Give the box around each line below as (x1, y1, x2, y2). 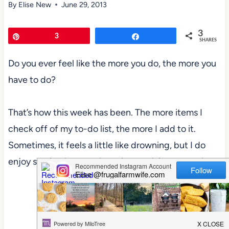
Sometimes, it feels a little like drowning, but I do (8, 139, 205, 151)
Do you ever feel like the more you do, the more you (8, 57, 216, 69)
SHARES (199, 37, 217, 42)
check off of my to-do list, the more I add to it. (8, 123, 196, 134)
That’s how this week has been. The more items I (8, 106, 202, 118)
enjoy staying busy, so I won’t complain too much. (8, 155, 209, 167)
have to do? (8, 74, 56, 85)
